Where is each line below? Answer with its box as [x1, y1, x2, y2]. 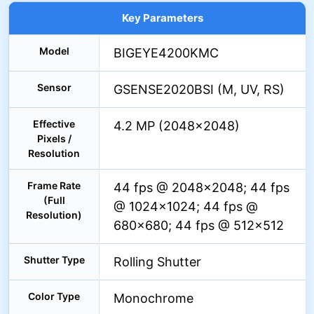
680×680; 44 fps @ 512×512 [114, 218, 284, 233]
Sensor [36, 81, 71, 93]
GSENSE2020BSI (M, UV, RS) [114, 82, 285, 97]
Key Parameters [122, 11, 203, 25]
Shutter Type [23, 254, 85, 266]
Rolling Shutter [114, 254, 201, 269]
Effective [33, 118, 75, 130]
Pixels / [36, 132, 71, 144]
